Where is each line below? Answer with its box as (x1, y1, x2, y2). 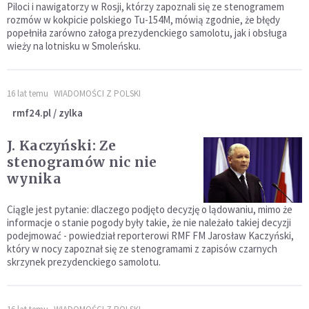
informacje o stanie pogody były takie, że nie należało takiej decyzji (7, 215, 291, 229)
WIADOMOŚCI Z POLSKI (54, 87, 141, 99)
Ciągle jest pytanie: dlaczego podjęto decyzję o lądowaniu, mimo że (7, 202, 292, 216)
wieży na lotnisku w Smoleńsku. (7, 39, 141, 52)
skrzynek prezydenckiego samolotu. (7, 255, 161, 268)
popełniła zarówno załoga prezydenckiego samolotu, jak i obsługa (7, 26, 287, 39)
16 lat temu (7, 87, 48, 99)
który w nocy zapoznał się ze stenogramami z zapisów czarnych (7, 241, 277, 255)
